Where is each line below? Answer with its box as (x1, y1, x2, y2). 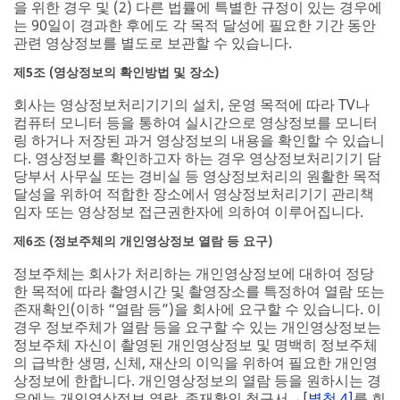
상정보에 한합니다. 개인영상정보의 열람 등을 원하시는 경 (13, 371, 381, 391)
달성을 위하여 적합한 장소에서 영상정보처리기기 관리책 (13, 184, 374, 204)
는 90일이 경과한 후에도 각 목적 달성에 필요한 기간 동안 (13, 15, 376, 36)
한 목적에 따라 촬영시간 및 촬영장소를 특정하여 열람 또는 (13, 281, 385, 302)
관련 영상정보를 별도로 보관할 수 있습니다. (13, 33, 292, 54)
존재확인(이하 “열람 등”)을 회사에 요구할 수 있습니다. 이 (13, 299, 381, 320)
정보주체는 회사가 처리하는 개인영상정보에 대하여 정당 (13, 263, 374, 284)
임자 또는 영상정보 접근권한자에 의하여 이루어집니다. (13, 202, 363, 222)
